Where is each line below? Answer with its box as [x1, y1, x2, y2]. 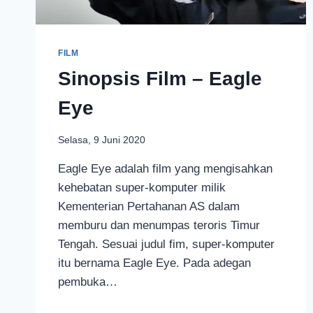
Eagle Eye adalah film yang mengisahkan [58, 161, 272, 175]
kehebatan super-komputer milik [58, 180, 226, 194]
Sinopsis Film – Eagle [58, 68, 262, 90]
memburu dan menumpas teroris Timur [58, 218, 260, 232]
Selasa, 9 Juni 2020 [58, 134, 145, 145]
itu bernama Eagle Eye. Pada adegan [58, 256, 251, 270]
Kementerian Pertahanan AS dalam [58, 199, 240, 213]
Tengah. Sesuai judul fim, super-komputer [58, 237, 275, 251]
